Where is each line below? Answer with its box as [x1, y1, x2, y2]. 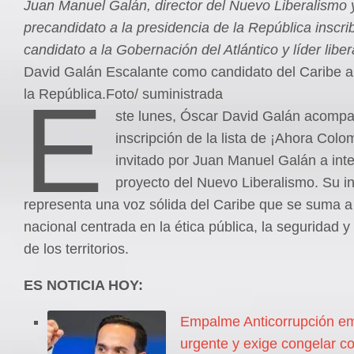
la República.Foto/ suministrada [24, 85, 223, 102]
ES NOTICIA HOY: [24, 277, 143, 293]
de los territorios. [24, 240, 129, 257]
